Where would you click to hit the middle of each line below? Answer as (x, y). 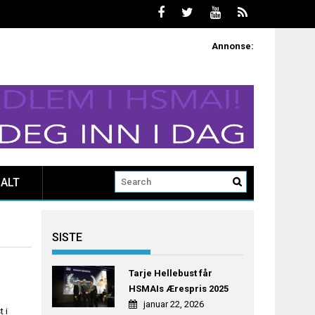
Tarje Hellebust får (170, 274)
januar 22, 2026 (173, 304)
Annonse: (233, 46)
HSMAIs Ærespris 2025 (178, 289)
